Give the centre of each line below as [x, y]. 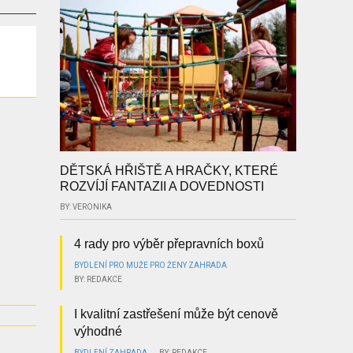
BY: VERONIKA [85, 207]
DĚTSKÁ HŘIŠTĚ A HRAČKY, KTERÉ [169, 171]
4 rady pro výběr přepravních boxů [169, 244]
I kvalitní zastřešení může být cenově [176, 314]
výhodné [98, 332]
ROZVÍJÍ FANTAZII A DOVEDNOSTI [162, 187]
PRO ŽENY [168, 266]
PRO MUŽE [128, 266]
